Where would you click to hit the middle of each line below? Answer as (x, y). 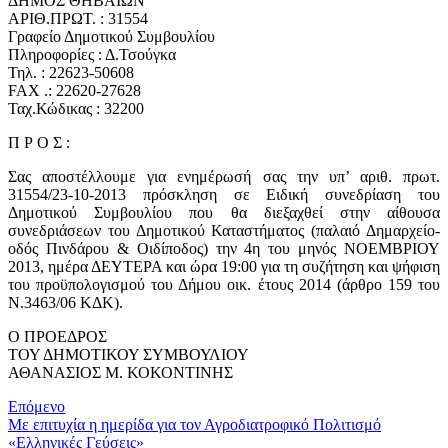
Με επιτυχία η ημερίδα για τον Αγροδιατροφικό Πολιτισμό (194, 425)
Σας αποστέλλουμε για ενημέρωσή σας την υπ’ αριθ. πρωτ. (224, 177)
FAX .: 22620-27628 (74, 91)
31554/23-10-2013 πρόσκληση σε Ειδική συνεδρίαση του (224, 195)
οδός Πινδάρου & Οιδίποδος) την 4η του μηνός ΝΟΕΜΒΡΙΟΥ (224, 249)
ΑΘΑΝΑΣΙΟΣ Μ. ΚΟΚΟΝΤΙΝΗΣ (120, 373)
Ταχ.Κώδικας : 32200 (76, 109)
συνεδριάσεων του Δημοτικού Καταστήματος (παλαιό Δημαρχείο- (224, 231)
